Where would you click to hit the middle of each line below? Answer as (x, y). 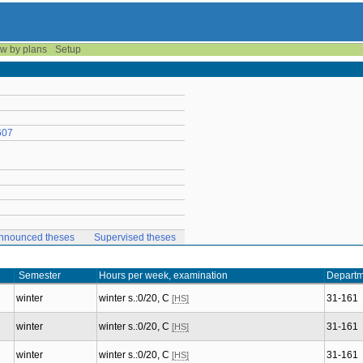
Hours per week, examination (163, 275)
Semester (40, 275)
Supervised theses (135, 237)
